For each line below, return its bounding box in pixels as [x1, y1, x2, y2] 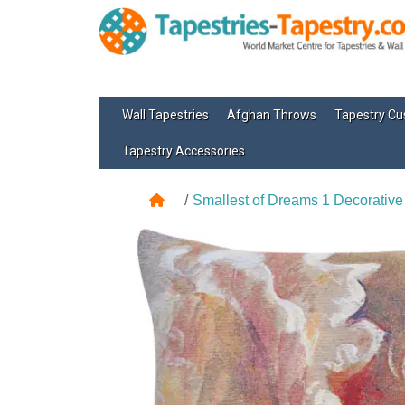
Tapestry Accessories [121, 144, 245, 158]
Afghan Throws [226, 108, 316, 122]
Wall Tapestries [121, 108, 209, 122]
